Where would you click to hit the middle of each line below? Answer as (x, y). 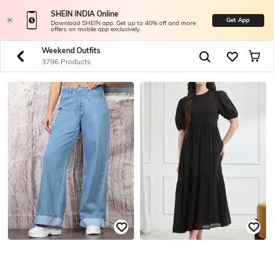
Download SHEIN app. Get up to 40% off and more (123, 23)
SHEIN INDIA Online (84, 14)
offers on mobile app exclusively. (95, 29)
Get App (238, 20)
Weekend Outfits (71, 50)
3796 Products (66, 61)
